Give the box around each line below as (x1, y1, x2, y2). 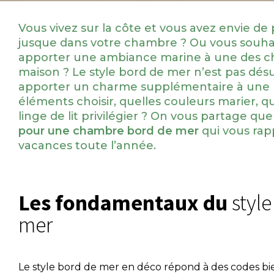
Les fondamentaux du (29, 189, 228, 217)
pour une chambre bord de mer (18, 124, 199, 138)
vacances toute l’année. (18, 139, 156, 152)
